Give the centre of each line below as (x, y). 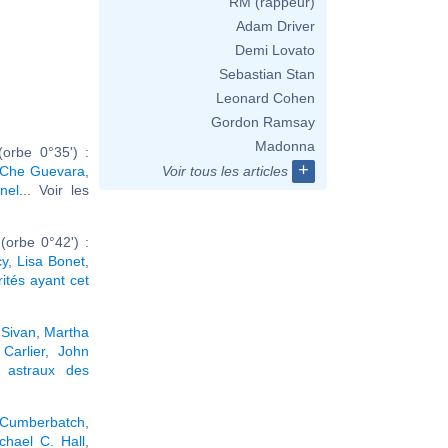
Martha (66, 331)
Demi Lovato (275, 50)
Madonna (285, 146)
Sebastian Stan (267, 74)
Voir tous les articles (225, 171)
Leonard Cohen (265, 98)
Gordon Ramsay (263, 122)
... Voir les (54, 189)
